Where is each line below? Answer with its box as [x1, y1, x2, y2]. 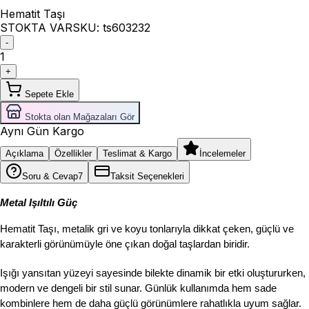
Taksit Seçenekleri [110, 171, 184, 182]
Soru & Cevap [22, 171, 78, 182]
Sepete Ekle [25, 89, 74, 100]
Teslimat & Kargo [103, 148, 172, 159]
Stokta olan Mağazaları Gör [25, 112, 134, 123]
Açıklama [6, 148, 43, 159]
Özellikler [54, 148, 92, 159]
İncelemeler [199, 148, 246, 159]
